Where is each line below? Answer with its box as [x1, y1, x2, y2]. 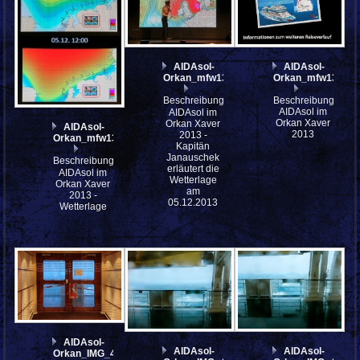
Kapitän [176, 141, 211, 153]
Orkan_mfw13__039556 [163, 72, 273, 84]
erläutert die [166, 163, 219, 175]
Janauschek [166, 152, 220, 164]
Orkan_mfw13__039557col [53, 133, 177, 145]
